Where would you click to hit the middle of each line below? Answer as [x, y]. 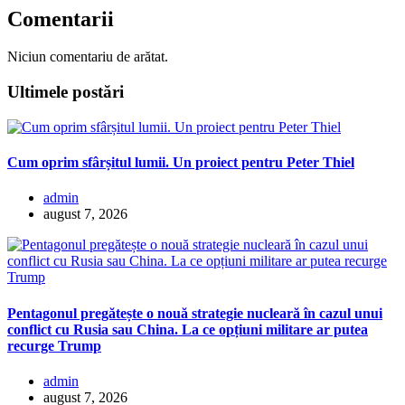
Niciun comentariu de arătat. [88, 57]
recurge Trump [54, 345]
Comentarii [61, 19]
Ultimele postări [66, 92]
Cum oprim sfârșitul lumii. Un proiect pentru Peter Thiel [181, 163]
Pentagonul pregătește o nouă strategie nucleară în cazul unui [195, 313]
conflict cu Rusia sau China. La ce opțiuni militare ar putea [188, 329]
